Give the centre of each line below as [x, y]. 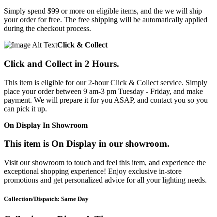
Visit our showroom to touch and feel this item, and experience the [105, 163]
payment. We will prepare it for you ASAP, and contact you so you [106, 100]
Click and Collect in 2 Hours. [62, 64]
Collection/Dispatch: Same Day [46, 199]
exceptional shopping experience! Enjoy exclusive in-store [93, 171]
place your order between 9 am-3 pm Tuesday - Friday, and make [103, 91]
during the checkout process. [47, 29]
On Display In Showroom [46, 125]
